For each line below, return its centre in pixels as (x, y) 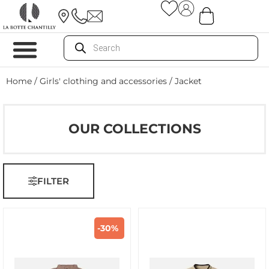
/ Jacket (184, 81)
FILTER (53, 181)
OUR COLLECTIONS (134, 129)
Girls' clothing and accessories (103, 81)
